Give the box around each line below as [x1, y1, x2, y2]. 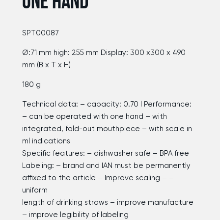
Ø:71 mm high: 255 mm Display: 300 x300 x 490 [22, 48, 186, 57]
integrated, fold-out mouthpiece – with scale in [22, 124, 192, 133]
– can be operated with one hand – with [22, 112, 167, 121]
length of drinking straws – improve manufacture [22, 198, 193, 207]
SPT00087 [22, 28, 59, 37]
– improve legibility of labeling [22, 210, 129, 219]
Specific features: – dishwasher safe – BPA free [22, 149, 189, 158]
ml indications [22, 137, 70, 145]
